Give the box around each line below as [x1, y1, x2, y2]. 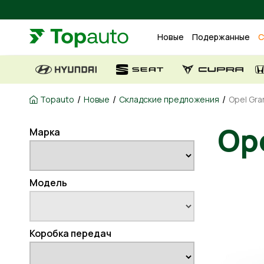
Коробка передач [29, 227, 111, 240]
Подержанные [192, 31, 250, 43]
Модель [29, 176, 67, 189]
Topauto [40, 94, 74, 105]
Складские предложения [119, 94, 219, 105]
